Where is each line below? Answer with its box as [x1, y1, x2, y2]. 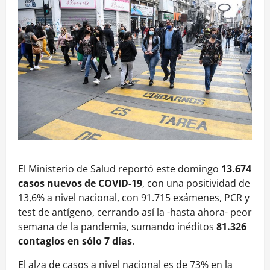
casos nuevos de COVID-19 [18, 176, 142, 190]
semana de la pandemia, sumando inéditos [18, 219, 216, 233]
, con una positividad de [142, 176, 250, 190]
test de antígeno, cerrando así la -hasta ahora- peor [18, 205, 252, 219]
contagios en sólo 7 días [18, 234, 132, 248]
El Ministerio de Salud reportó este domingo [18, 162, 221, 175]
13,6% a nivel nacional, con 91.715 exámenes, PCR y [18, 190, 250, 204]
